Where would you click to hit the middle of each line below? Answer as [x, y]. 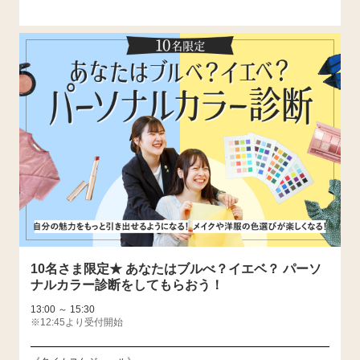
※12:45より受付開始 [76, 322]
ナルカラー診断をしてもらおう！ [127, 284]
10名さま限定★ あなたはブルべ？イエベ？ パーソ [176, 268]
